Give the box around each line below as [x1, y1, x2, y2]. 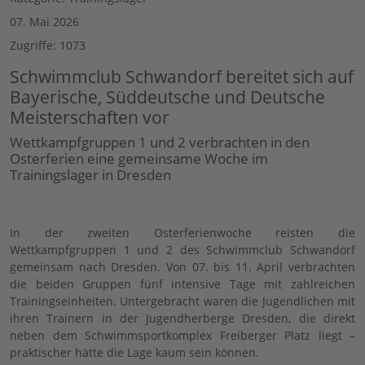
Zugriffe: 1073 [10, 37, 86, 53]
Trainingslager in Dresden [10, 165, 171, 184]
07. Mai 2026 [10, 14, 79, 29]
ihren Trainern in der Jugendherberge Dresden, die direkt [10, 310, 355, 327]
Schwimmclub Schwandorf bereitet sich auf [10, 65, 354, 88]
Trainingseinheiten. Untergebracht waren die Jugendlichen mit [10, 293, 355, 310]
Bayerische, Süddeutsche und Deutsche [10, 86, 325, 108]
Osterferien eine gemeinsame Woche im [10, 149, 268, 168]
